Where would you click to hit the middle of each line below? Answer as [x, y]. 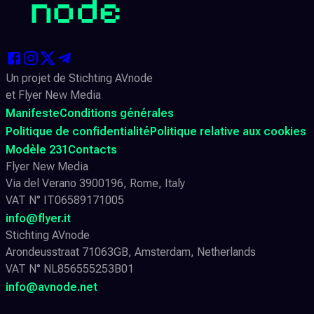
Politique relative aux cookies [228, 131]
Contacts [93, 149]
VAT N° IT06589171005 [65, 200]
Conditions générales [117, 113]
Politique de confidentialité [78, 131]
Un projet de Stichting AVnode [79, 78]
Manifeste [33, 113]
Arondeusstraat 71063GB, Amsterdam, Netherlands [131, 252]
